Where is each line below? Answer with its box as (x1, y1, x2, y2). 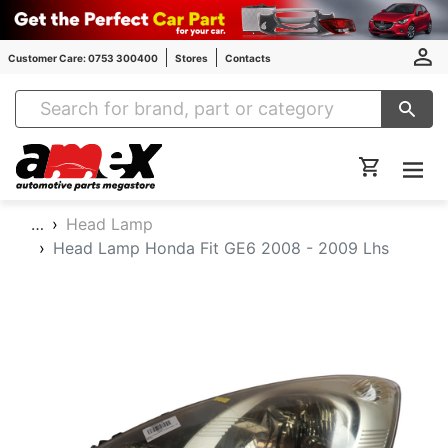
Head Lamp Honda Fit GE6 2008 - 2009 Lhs (53, 238, 389, 258)
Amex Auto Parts (160, 144, 280, 164)
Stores (175, 51, 208, 64)
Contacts (225, 51, 271, 64)
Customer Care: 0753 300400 (8, 51, 158, 64)
